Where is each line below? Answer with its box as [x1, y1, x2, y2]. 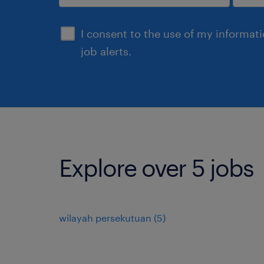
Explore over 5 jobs [59, 153, 253, 181]
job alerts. [81, 44, 131, 58]
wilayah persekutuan [59, 212, 151, 223]
